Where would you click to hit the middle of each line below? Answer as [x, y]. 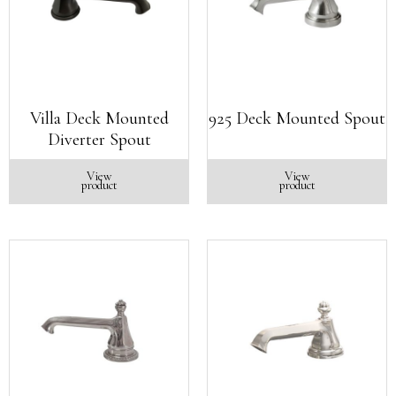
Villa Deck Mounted [99, 118]
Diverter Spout [99, 140]
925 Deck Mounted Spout [297, 118]
